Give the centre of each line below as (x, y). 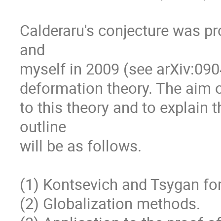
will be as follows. (81, 146)
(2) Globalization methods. (110, 203)
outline (43, 126)
